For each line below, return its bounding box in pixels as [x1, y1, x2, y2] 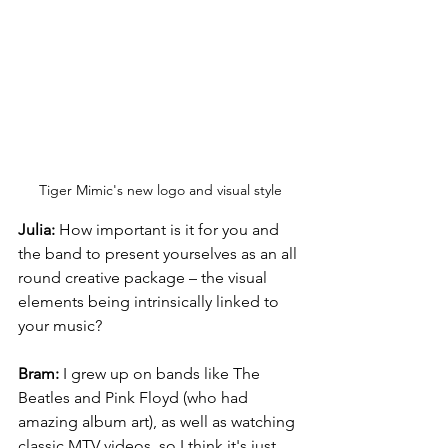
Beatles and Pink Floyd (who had [18, 388, 252, 408]
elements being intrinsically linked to [18, 292, 283, 312]
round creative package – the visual [18, 268, 271, 288]
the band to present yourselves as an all [18, 244, 301, 264]
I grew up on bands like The [59, 364, 264, 384]
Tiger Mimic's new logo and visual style [38, 181, 282, 200]
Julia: [18, 220, 55, 240]
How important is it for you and [55, 220, 283, 240]
